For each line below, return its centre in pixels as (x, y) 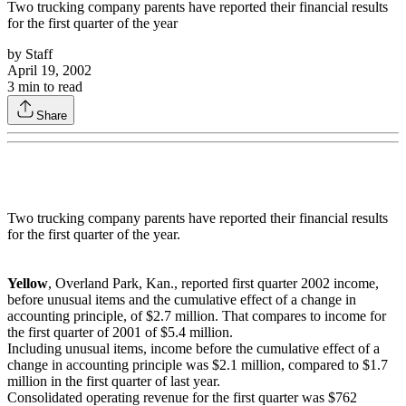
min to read (48, 87)
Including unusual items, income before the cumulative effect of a (193, 349)
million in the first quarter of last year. (114, 382)
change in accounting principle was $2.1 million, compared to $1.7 (198, 365)
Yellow (28, 284)
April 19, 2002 (49, 71)
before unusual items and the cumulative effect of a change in (182, 300)
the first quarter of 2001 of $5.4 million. (120, 333)
